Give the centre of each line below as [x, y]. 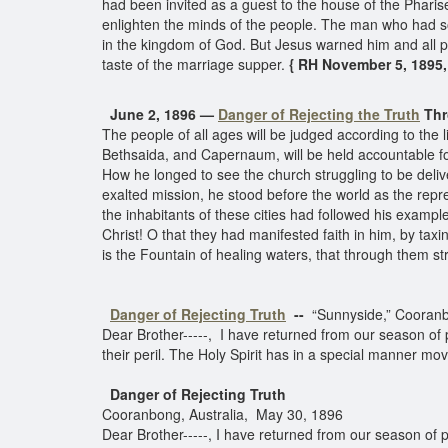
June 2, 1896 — [164, 114]
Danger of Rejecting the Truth [319, 114]
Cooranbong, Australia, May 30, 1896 [222, 414]
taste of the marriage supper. [193, 64]
